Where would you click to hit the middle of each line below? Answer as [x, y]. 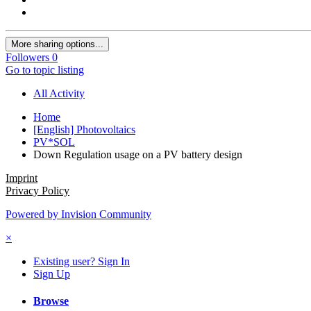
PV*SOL [54, 142]
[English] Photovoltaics [84, 129]
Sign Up [52, 274]
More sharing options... [57, 44]
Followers [27, 57]
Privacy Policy [37, 190]
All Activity [59, 93]
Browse [51, 301]
